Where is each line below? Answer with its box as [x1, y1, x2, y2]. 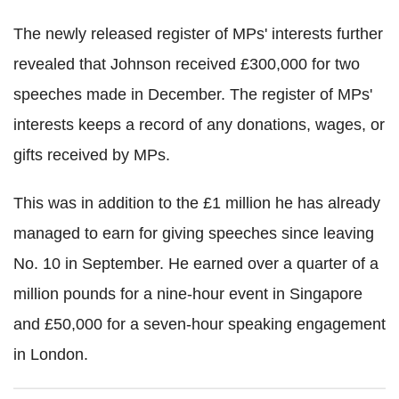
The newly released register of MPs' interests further [13, 25, 383, 43]
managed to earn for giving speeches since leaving [13, 224, 374, 242]
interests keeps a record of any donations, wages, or [13, 116, 385, 134]
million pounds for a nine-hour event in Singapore [13, 285, 362, 303]
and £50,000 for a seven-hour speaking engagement [13, 315, 386, 333]
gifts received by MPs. [13, 146, 170, 164]
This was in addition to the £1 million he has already [13, 194, 380, 212]
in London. [13, 346, 88, 363]
